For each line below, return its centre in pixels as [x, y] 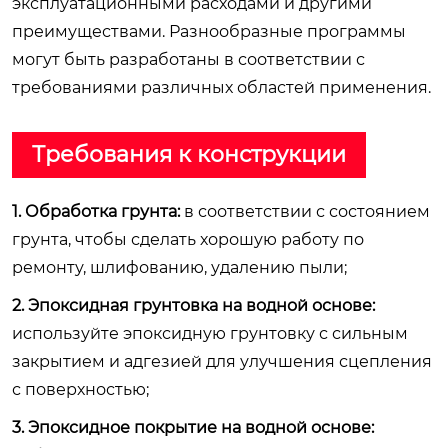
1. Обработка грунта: [96, 211]
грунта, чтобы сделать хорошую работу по [188, 239]
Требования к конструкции [189, 154]
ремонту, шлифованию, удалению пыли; [179, 267]
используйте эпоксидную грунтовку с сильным [210, 333]
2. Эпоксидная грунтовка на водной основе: [193, 305]
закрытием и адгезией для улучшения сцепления [222, 361]
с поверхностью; [80, 389]
